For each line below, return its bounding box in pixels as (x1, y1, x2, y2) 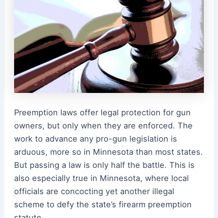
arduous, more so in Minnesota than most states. (14, 146, 203, 157)
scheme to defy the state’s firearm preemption (14, 199, 192, 209)
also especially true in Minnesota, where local (14, 173, 189, 183)
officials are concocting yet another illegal (14, 186, 174, 196)
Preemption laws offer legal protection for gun (14, 107, 191, 117)
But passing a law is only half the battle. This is (14, 160, 195, 170)
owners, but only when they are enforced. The (14, 120, 193, 130)
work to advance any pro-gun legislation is (14, 133, 177, 144)
